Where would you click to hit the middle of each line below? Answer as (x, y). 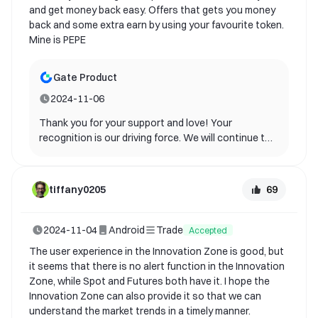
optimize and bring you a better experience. (137, 153)
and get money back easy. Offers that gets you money (152, 10)
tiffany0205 (77, 190)
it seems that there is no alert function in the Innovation (157, 267)
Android (127, 230)
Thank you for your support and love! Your (136, 123)
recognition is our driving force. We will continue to (155, 138)
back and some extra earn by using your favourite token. (157, 25)
